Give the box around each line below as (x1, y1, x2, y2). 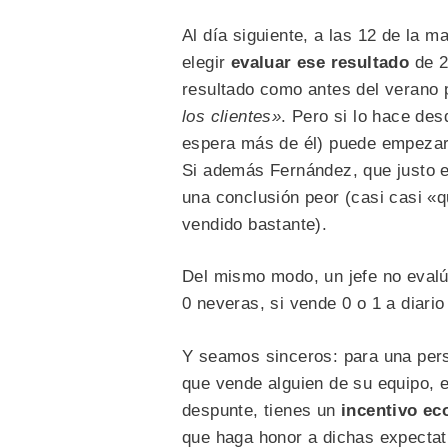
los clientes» (182, 106, 282, 126)
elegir (182, 52, 231, 72)
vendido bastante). (182, 214, 328, 234)
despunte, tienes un (182, 400, 341, 420)
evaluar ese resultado (230, 52, 415, 72)
